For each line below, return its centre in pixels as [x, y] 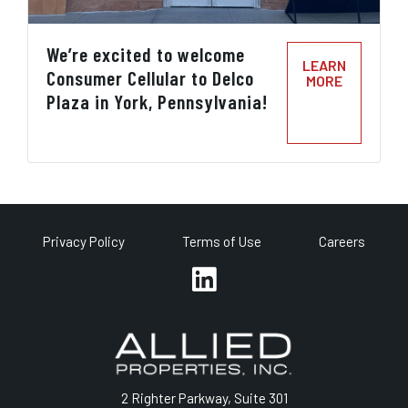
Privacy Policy [83, 242]
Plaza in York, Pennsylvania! [157, 102]
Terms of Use [221, 242]
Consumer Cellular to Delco [150, 78]
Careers [342, 242]
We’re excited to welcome [146, 54]
